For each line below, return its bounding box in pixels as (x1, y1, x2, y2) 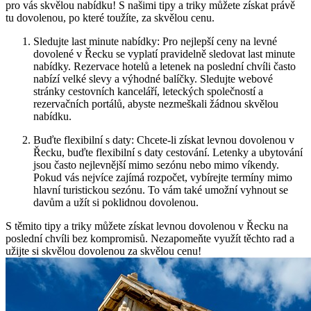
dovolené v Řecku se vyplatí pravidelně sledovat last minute (33, 48, 295, 60)
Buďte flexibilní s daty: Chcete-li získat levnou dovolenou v (33, 134, 294, 146)
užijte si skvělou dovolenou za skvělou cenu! (6, 245, 201, 258)
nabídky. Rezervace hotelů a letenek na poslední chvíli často (33, 60, 296, 73)
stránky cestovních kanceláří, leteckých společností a (33, 85, 263, 98)
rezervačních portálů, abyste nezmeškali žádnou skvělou (33, 98, 278, 110)
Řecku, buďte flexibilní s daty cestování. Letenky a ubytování (33, 146, 303, 159)
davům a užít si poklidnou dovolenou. (33, 196, 199, 209)
